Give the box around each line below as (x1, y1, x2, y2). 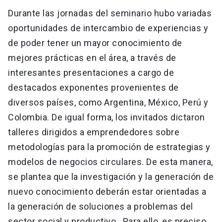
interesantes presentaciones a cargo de (8, 67, 174, 78)
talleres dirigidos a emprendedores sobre (8, 127, 179, 138)
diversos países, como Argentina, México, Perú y (8, 97, 209, 108)
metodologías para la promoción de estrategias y (8, 142, 211, 153)
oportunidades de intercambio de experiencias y (8, 23, 208, 34)
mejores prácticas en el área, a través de (8, 53, 176, 63)
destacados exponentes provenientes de (8, 82, 179, 93)
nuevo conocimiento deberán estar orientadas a (8, 186, 207, 197)
